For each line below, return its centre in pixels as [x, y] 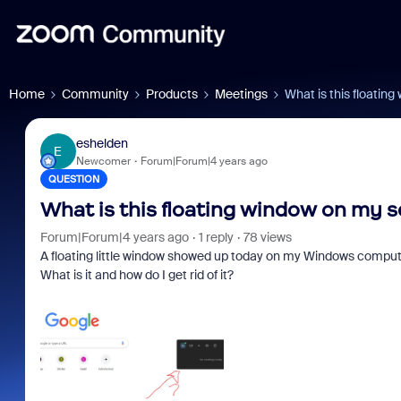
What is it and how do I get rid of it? [137, 275]
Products [172, 94]
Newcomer [103, 161]
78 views [267, 237]
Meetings [241, 94]
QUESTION [73, 179]
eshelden [102, 143]
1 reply [216, 237]
